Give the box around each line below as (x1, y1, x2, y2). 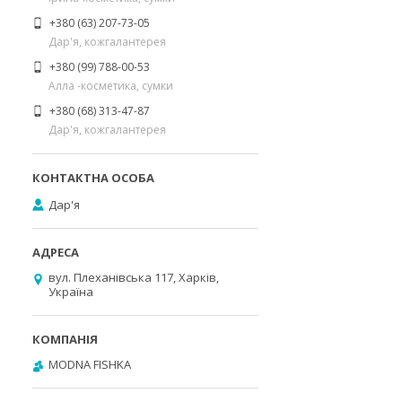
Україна (48, 284, 93, 300)
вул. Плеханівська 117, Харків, (48, 269, 219, 285)
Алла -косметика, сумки (48, 77, 173, 93)
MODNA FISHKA (48, 356, 131, 372)
